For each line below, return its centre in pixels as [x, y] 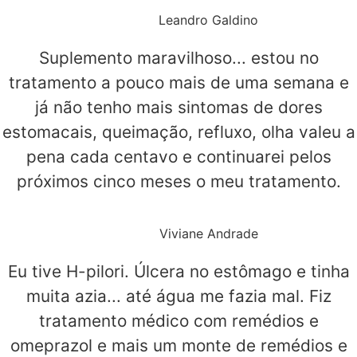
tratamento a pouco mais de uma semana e [178, 83]
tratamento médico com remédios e [178, 321]
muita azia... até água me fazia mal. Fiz [178, 296]
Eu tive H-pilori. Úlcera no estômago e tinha [178, 272]
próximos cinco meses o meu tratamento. [178, 182]
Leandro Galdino [208, 20]
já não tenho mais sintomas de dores [178, 108]
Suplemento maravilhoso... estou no [178, 58]
